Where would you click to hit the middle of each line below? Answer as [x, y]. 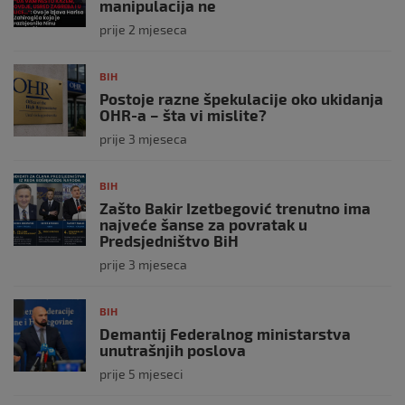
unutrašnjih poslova [173, 350]
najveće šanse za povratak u [203, 224]
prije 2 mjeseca [143, 29]
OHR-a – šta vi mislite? [183, 115]
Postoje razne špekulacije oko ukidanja [241, 99]
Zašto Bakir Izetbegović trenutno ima [235, 208]
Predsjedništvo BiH [169, 240]
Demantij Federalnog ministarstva [225, 334]
